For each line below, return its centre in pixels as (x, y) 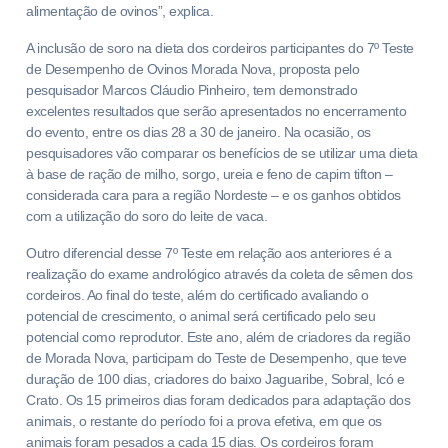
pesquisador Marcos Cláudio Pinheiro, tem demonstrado (191, 90)
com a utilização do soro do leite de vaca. (146, 216)
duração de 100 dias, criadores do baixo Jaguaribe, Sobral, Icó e (215, 379)
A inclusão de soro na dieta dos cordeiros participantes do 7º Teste (220, 48)
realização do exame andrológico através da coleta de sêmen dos (219, 274)
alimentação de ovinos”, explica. (119, 11)
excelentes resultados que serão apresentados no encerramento (216, 111)
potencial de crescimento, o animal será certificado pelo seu (200, 316)
